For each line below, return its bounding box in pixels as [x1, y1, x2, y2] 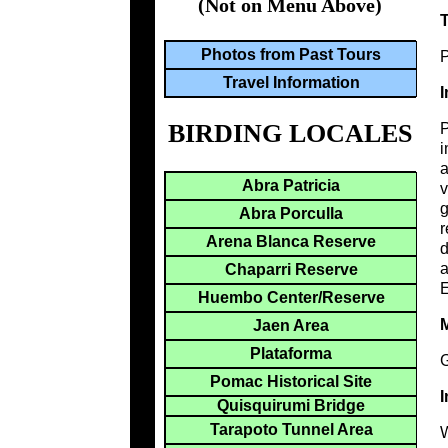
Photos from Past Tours [201, 46, 381, 64]
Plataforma [250, 344, 332, 362]
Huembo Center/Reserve [197, 288, 385, 306]
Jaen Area [253, 316, 329, 334]
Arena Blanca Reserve [206, 232, 376, 250]
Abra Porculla [239, 204, 343, 222]
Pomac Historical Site [210, 372, 372, 390]
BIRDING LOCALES [168, 119, 412, 149]
